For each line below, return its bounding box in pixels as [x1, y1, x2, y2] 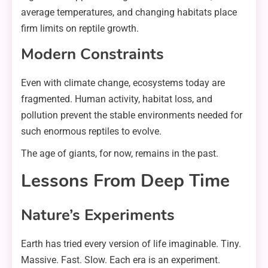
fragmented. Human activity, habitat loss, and [21, 93, 212, 105]
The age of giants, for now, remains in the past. [21, 148, 218, 160]
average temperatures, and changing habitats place [21, 7, 237, 19]
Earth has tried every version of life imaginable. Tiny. [21, 238, 241, 250]
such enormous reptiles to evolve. [21, 126, 162, 138]
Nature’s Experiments [21, 205, 175, 226]
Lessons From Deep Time [21, 169, 230, 194]
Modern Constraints [21, 44, 164, 65]
